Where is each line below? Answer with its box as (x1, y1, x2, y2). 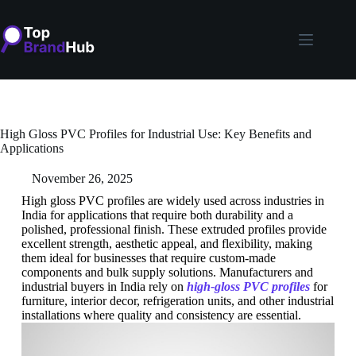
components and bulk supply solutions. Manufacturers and (21, 265, 313, 279)
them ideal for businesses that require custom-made (21, 251, 276, 265)
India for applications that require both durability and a (21, 208, 293, 222)
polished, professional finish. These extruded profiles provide (21, 222, 327, 236)
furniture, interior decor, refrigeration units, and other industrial (21, 294, 334, 308)
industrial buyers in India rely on (21, 280, 187, 293)
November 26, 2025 (32, 172, 133, 185)
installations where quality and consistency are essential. (21, 308, 301, 322)
